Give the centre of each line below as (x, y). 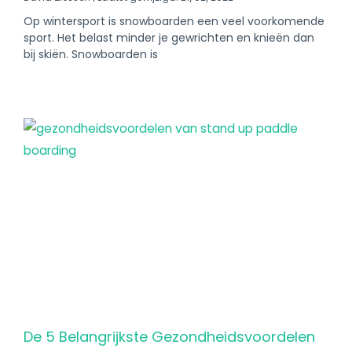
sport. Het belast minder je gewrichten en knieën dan (169, 38)
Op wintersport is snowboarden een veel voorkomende (174, 21)
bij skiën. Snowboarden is (91, 54)
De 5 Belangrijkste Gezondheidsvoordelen (169, 337)
